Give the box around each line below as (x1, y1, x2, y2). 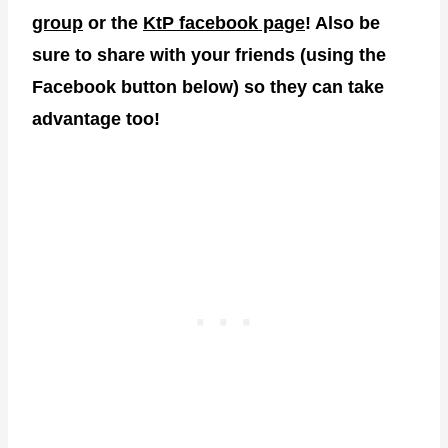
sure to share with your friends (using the (32, 44, 386, 65)
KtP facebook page (143, 12, 305, 33)
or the (83, 12, 143, 33)
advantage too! (32, 108, 160, 129)
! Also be (305, 12, 380, 33)
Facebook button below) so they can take (32, 76, 384, 97)
